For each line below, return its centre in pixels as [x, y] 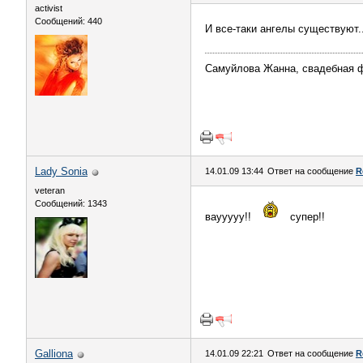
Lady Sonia [61, 171]
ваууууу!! [230, 217]
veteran [50, 190]
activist [49, 8]
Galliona [54, 354]
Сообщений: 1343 [71, 203]
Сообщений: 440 [68, 21]
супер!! [306, 217]
